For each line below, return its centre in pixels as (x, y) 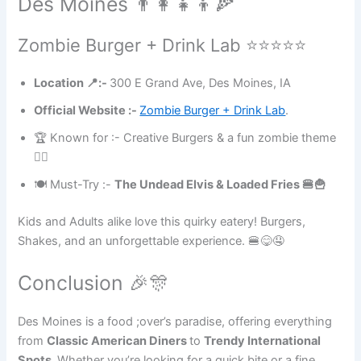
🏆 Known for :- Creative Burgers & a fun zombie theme (185, 138)
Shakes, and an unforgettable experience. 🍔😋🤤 (151, 241)
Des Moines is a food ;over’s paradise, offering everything (175, 321)
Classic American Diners (118, 340)
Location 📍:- (72, 83)
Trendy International (263, 340)
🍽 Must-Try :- (75, 185)
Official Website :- (87, 111)
